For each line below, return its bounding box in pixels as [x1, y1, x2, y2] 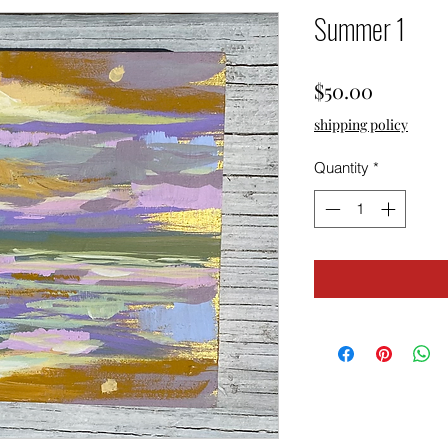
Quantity [314, 157, 369, 177]
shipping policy [314, 114, 408, 134]
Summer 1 [314, 7, 406, 49]
